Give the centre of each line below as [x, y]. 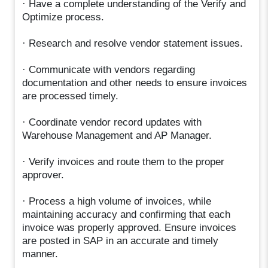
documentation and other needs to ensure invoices [135, 83]
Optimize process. [63, 17]
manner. [40, 254]
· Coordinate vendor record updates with [112, 123]
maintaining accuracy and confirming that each [127, 215]
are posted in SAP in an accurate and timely [121, 241]
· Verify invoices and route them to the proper [124, 162]
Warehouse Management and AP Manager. [117, 136]
